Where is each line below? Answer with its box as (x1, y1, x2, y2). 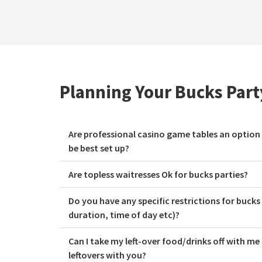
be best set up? (68, 142, 129, 154)
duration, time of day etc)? (68, 209, 180, 221)
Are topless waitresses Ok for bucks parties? (68, 168, 248, 181)
